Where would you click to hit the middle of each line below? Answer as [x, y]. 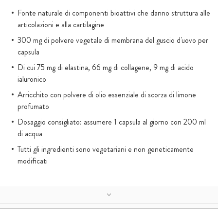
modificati [33, 161]
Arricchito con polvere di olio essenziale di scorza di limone [107, 95]
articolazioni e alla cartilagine [61, 25]
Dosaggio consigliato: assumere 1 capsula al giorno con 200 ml [112, 122]
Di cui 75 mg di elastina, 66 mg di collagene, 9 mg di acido [106, 67]
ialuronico [32, 79]
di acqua [30, 134]
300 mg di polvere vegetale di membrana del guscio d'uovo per [113, 40]
